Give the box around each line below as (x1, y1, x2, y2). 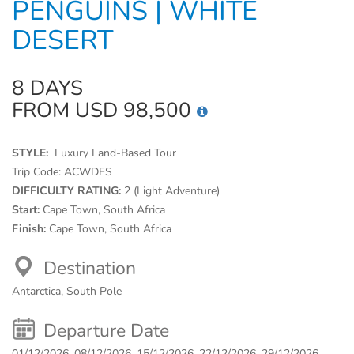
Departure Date (43, 318, 169, 343)
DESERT (12, 22, 113, 58)
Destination (43, 256, 136, 281)
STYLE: (12, 145, 51, 160)
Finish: (12, 221, 49, 236)
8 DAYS (12, 74, 83, 102)
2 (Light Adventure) (124, 183, 220, 198)
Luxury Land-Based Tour (51, 145, 176, 160)
